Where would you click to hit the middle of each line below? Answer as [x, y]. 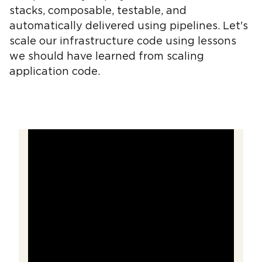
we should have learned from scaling [107, 57]
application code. [55, 72]
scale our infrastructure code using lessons [123, 42]
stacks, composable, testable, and [98, 11]
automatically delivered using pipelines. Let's [129, 26]
